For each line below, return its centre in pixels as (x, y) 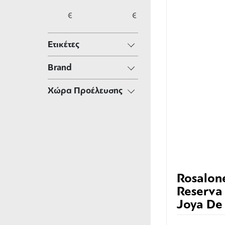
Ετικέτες (64, 44)
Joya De (199, 204)
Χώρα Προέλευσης (85, 91)
